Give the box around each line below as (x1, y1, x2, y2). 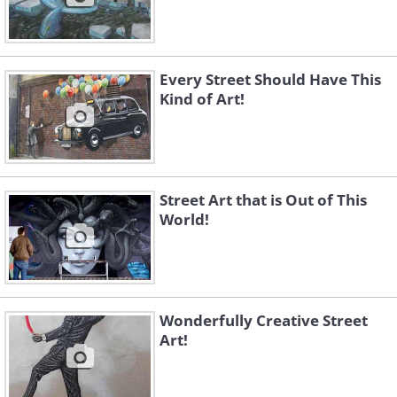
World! (160, 209, 209, 230)
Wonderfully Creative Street (160, 310, 368, 331)
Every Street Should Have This (160, 69, 381, 90)
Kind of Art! (160, 89, 245, 109)
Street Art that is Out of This (160, 190, 367, 210)
